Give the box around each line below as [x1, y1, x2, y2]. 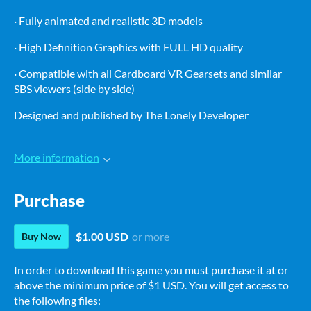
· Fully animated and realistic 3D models [14, 14, 203, 27]
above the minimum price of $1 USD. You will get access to [14, 278, 289, 292]
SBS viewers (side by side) [14, 82, 135, 95]
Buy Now [22, 230, 61, 243]
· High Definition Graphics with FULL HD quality [14, 40, 243, 53]
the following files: [14, 294, 101, 308]
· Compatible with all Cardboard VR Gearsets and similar [14, 67, 282, 80]
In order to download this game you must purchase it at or [14, 263, 288, 277]
